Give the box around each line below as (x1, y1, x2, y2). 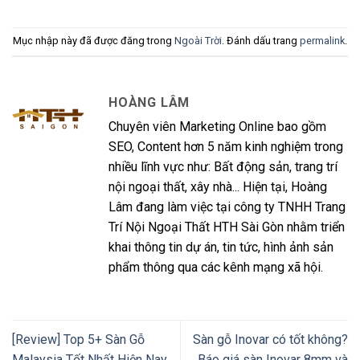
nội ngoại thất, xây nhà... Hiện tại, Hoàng (108, 179, 327, 195)
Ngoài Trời (174, 35, 222, 47)
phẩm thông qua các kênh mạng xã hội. (108, 260, 323, 276)
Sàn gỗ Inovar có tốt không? (193, 332, 348, 348)
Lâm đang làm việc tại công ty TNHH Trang (108, 199, 346, 215)
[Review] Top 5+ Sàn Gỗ (12, 332, 145, 348)
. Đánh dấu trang (222, 35, 300, 47)
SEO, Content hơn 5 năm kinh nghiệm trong (108, 139, 343, 155)
